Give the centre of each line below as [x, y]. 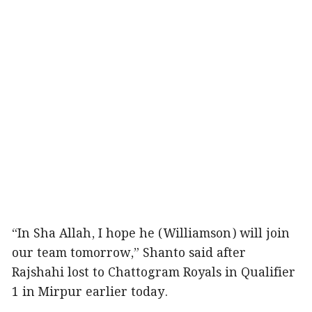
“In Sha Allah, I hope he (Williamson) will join [151, 234]
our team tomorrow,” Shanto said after [129, 254]
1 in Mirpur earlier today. [90, 293]
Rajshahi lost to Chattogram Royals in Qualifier [154, 273]
